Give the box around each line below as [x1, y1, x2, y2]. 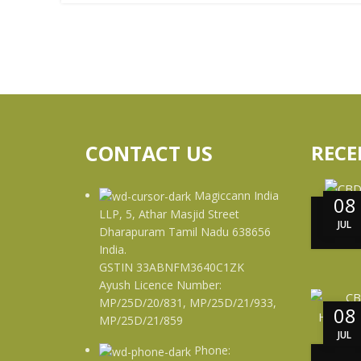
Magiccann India [194, 188, 279, 203]
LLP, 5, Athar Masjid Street [99, 206, 239, 222]
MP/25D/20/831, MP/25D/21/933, [99, 295, 276, 311]
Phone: [194, 342, 230, 359]
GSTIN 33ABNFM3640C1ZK [99, 259, 244, 276]
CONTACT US [85, 139, 213, 167]
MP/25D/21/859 [99, 313, 183, 329]
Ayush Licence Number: [99, 277, 222, 293]
